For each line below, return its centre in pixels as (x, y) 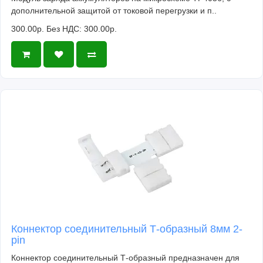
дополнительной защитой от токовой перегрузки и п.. (114, 11)
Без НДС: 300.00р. (82, 29)
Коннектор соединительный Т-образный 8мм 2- (127, 229)
